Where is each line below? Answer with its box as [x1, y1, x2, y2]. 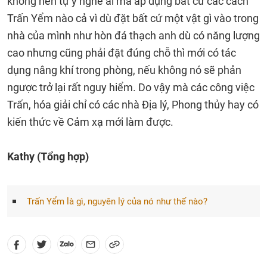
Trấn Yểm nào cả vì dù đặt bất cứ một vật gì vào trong [7, 12, 259, 24]
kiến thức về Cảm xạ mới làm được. [7, 116, 173, 128]
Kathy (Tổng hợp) [7, 150, 89, 163]
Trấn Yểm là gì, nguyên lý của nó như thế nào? [26, 196, 207, 207]
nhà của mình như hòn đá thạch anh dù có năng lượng [7, 29, 260, 42]
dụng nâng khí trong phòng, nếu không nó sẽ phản [7, 64, 241, 76]
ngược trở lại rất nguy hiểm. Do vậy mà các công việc [7, 81, 254, 94]
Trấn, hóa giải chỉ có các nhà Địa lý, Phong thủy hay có [7, 98, 259, 111]
